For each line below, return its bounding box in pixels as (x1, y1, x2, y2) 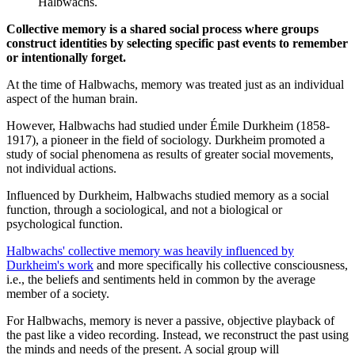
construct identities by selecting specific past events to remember (6, 36, 348, 51)
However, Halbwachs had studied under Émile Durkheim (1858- (6, 119, 330, 133)
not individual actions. (6, 162, 116, 176)
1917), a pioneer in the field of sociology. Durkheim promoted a (6, 133, 325, 147)
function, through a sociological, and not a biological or (6, 203, 282, 217)
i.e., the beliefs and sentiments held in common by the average (6, 273, 315, 287)
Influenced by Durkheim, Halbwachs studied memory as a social (6, 189, 329, 203)
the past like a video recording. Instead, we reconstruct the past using (6, 328, 349, 342)
